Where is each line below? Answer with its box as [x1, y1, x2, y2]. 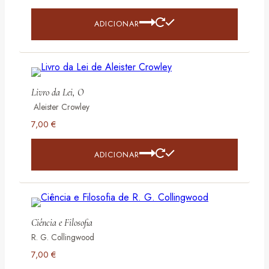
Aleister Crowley [31, 101, 89, 113]
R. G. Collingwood [31, 231, 94, 244]
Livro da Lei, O [31, 86, 83, 99]
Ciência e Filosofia [31, 217, 92, 229]
